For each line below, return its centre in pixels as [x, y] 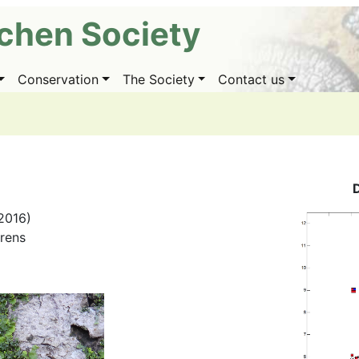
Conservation [58, 79]
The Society [158, 79]
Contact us [252, 79]
